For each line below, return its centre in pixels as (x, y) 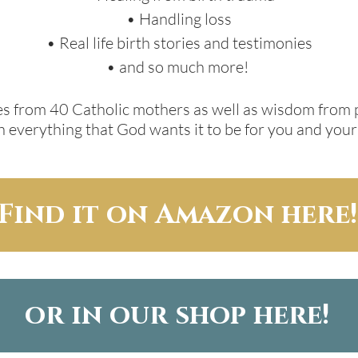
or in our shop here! (177, 316)
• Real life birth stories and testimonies (179, 43)
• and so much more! (179, 67)
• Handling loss (179, 19)
